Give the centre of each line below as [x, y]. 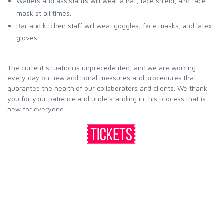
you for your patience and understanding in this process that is [107, 98]
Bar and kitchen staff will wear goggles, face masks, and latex [114, 25]
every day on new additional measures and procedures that [102, 78]
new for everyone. [36, 109]
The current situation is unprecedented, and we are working [102, 67]
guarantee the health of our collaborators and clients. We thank [107, 88]
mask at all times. [44, 13]
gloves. [27, 38]
